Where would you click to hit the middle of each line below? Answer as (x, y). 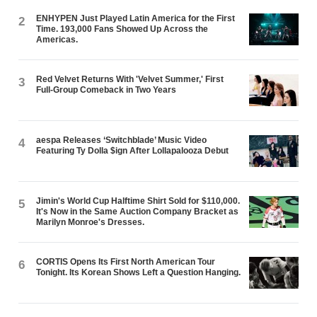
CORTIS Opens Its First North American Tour (126, 261)
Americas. (57, 39)
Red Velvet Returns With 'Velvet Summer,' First (130, 79)
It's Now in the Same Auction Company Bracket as (138, 211)
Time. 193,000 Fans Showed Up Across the (122, 29)
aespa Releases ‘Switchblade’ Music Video (122, 140)
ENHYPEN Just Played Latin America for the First (136, 18)
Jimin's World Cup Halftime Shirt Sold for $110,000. (138, 201)
